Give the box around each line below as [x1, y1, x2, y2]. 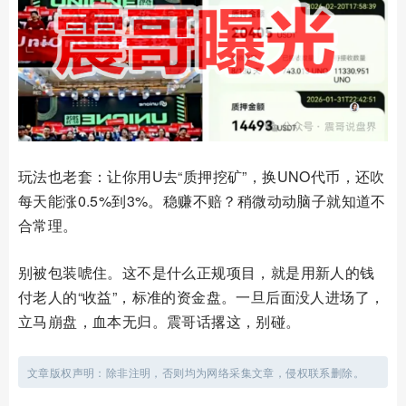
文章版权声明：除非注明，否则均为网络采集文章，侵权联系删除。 [27, 364, 364, 381]
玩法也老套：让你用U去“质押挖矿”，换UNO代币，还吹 [18, 166, 385, 188]
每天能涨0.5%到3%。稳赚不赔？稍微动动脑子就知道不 [18, 190, 386, 212]
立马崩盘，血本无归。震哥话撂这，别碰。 [18, 311, 301, 333]
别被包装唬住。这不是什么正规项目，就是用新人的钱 [18, 262, 375, 284]
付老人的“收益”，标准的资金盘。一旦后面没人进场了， [18, 286, 385, 308]
